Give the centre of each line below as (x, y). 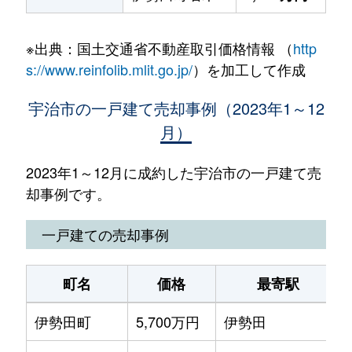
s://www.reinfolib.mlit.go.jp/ (109, 69)
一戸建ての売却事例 (105, 234)
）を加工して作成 (249, 69)
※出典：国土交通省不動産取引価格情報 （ (159, 48)
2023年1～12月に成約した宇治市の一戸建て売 (173, 172)
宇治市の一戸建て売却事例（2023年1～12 (176, 108)
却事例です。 (68, 193)
